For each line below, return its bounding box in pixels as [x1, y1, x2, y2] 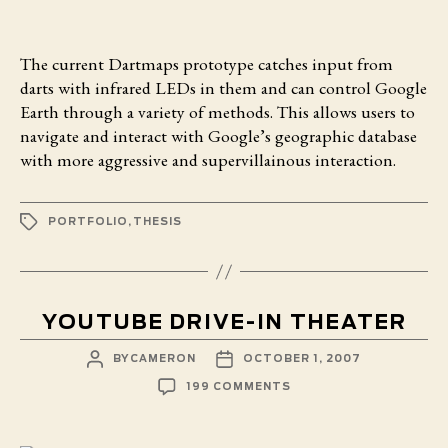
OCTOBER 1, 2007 [243, 353, 362, 364]
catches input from [254, 52, 393, 76]
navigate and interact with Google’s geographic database [20, 124, 417, 148]
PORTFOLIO [48, 216, 128, 227]
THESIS [132, 216, 182, 227]
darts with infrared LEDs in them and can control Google [20, 76, 427, 100]
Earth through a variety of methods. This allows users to [20, 100, 415, 124]
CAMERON [130, 353, 197, 364]
